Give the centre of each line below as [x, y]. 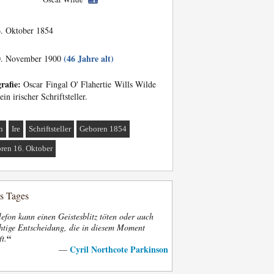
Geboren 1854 [103, 129]
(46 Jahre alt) [89, 58]
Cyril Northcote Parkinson [119, 249]
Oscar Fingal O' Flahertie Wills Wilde [88, 84]
